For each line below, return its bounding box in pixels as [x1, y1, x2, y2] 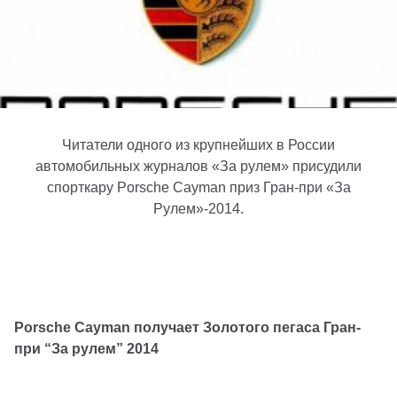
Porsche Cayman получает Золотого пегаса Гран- [14, 320, 361, 335]
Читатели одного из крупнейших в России [62, 137, 335, 152]
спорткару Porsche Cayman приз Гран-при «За [46, 180, 351, 195]
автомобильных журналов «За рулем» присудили [35, 159, 362, 174]
